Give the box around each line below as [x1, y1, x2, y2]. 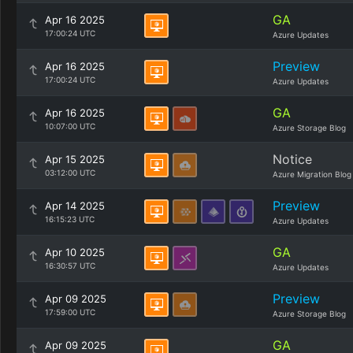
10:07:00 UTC [45, 121, 95, 131]
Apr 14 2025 [45, 199, 105, 212]
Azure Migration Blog [273, 169, 351, 179]
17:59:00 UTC [45, 307, 95, 317]
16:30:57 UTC [45, 261, 95, 270]
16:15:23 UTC [45, 214, 95, 224]
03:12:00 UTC [45, 168, 95, 177]
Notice [273, 151, 312, 167]
